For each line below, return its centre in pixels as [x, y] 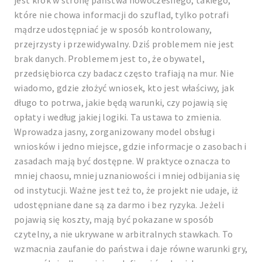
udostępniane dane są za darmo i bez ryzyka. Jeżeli [119, 205]
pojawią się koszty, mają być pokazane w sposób [114, 219]
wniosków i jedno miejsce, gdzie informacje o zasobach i [130, 146]
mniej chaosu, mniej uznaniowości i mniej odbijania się [127, 175]
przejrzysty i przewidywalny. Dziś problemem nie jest [124, 44]
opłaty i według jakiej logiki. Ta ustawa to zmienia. [118, 117]
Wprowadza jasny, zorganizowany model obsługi [115, 132]
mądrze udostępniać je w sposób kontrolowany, [113, 29]
